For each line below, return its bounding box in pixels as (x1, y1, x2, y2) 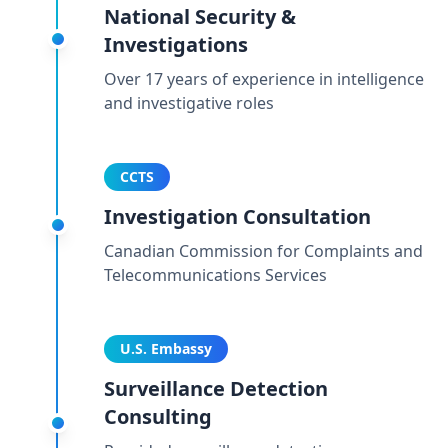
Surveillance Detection (104, 375, 328, 402)
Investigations (104, 31, 248, 58)
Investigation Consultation (104, 203, 371, 230)
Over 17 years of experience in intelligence (104, 68, 424, 90)
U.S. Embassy (120, 339, 212, 358)
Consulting (104, 403, 212, 430)
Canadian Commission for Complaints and (104, 240, 423, 262)
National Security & (104, 3, 296, 30)
